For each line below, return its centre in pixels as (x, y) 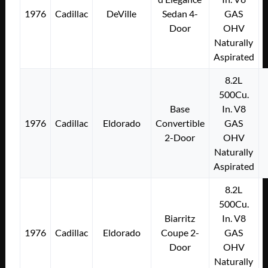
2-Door (180, 137)
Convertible (180, 123)
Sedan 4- (180, 13)
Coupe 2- (180, 232)
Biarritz (180, 218)
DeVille (122, 13)
